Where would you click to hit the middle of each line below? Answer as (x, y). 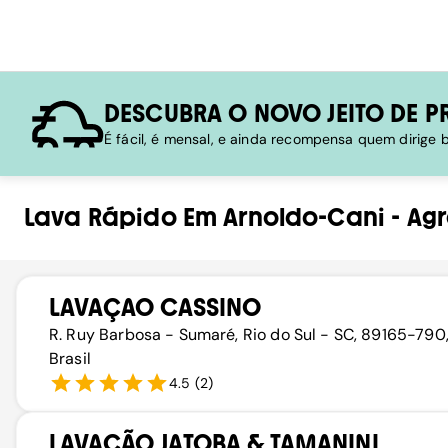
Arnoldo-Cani (304, 217)
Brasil (70, 358)
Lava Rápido (100, 217)
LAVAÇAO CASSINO (155, 307)
